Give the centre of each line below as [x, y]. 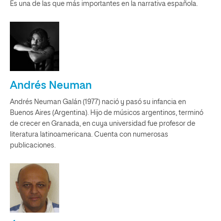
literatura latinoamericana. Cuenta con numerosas [89, 135]
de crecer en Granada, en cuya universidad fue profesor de [103, 124]
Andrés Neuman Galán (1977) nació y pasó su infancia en [98, 102]
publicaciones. [33, 146]
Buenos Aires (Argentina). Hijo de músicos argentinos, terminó [107, 113]
